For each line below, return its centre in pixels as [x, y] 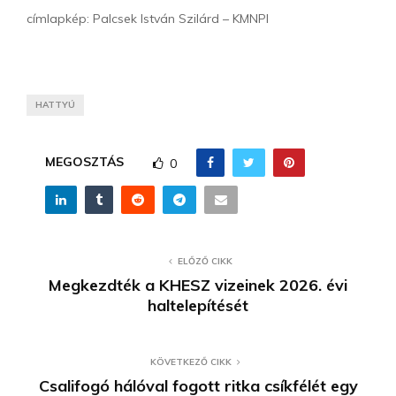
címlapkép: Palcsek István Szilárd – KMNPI [148, 19]
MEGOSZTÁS [84, 161]
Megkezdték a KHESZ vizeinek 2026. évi [198, 285]
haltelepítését [198, 305]
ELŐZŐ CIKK [205, 261]
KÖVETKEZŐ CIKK [191, 362]
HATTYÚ [55, 105]
